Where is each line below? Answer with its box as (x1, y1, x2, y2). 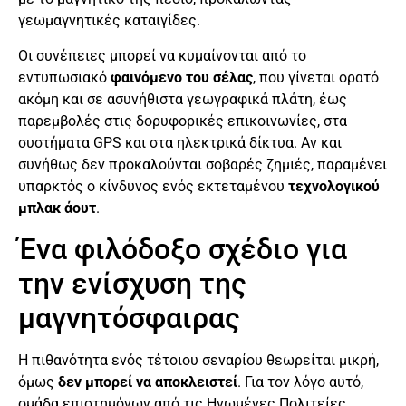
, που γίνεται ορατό (253, 68, 379, 86)
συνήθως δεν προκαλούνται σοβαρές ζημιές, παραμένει (18, 155, 387, 173)
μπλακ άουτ (18, 198, 96, 217)
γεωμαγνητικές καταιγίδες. (18, 12, 200, 30)
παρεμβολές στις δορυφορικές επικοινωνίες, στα (18, 111, 347, 130)
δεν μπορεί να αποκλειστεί (58, 373, 237, 391)
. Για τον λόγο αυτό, (237, 373, 363, 391)
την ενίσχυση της (18, 266, 246, 302)
